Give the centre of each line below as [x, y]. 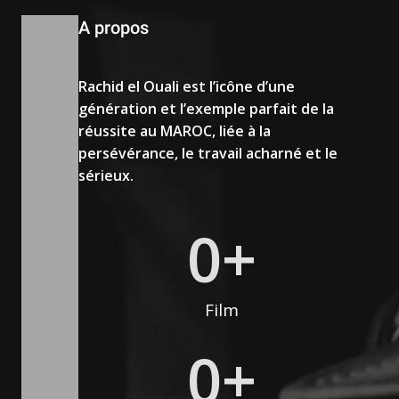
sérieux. [106, 176]
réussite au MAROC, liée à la [175, 131]
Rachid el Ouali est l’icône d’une [187, 87]
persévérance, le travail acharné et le [208, 154]
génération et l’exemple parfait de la [206, 109]
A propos [114, 28]
